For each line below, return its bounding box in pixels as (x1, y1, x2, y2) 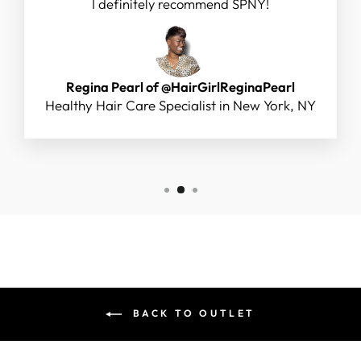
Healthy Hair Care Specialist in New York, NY (45, 96, 316, 114)
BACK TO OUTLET (128, 307, 255, 320)
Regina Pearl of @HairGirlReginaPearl (66, 77, 295, 95)
